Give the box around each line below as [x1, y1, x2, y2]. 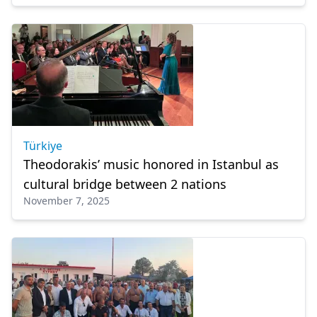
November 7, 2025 [23, 194, 110, 207]
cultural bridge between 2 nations [23, 175, 226, 192]
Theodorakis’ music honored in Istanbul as [23, 156, 279, 173]
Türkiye [23, 138, 62, 154]
